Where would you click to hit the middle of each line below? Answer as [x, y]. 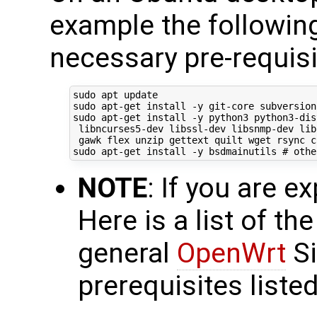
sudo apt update [115, 95]
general [127, 253]
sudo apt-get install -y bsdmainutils [177, 152]
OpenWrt [231, 253]
